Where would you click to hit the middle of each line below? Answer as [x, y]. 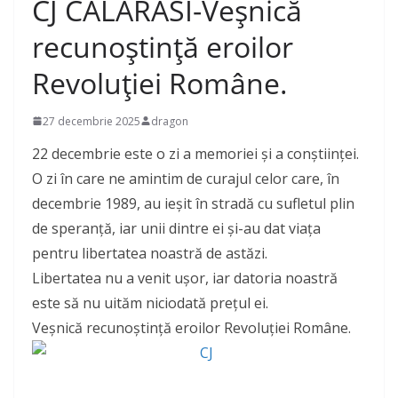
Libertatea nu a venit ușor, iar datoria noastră [185, 278]
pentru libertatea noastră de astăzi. [150, 253]
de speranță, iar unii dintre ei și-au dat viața [176, 228]
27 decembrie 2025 [92, 121]
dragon [170, 121]
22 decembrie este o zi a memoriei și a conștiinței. [195, 153]
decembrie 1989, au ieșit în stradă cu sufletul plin [193, 203]
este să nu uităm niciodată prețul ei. [150, 302]
